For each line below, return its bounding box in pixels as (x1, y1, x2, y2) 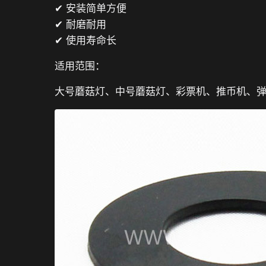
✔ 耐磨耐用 (55, 18, 106, 30)
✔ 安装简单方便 (55, 2, 126, 14)
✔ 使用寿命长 (55, 34, 116, 46)
